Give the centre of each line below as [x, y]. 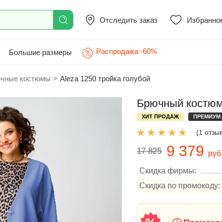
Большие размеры [40, 52]
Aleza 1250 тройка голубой [105, 79]
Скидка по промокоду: [180, 186]
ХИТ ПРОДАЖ [160, 116]
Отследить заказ [129, 20]
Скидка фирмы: [168, 171]
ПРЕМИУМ [207, 116]
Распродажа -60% [127, 51]
